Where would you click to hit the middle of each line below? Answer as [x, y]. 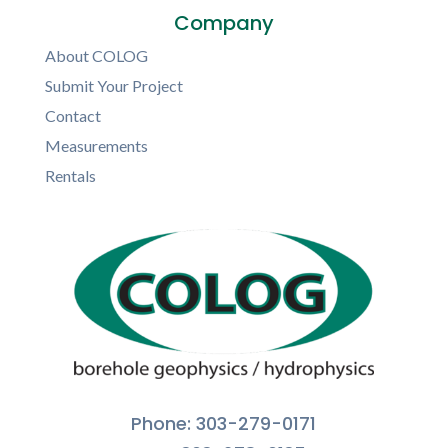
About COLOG [96, 55]
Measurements [96, 145]
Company [224, 23]
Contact [72, 115]
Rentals [70, 175]
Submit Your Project [113, 85]
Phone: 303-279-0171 [224, 423]
